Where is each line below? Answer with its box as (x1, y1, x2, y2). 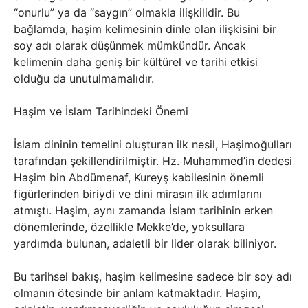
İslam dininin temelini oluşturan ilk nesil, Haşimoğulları (14, 137, 292, 151)
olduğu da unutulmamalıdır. (14, 71, 154, 85)
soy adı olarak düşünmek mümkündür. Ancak (14, 38, 246, 52)
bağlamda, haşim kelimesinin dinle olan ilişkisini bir (14, 22, 276, 36)
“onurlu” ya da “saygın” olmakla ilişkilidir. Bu (14, 5, 240, 19)
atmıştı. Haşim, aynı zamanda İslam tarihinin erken (14, 203, 273, 217)
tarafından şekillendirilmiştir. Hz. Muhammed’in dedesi (14, 154, 292, 168)
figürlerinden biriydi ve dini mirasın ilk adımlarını (14, 187, 262, 201)
